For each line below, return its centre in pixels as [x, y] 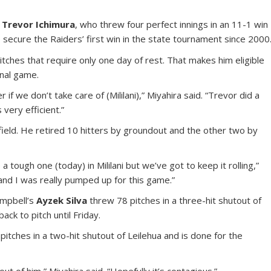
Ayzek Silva [62, 200]
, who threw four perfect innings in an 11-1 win [172, 24]
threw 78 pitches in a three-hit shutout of [175, 200]
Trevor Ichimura [39, 24]
